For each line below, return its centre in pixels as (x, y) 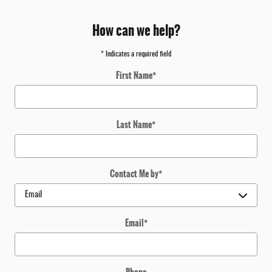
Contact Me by (134, 173)
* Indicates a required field (136, 54)
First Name (134, 75)
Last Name (134, 124)
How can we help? (136, 30)
